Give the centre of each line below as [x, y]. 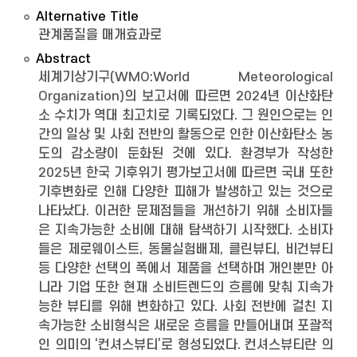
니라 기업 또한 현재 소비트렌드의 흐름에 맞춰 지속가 [186, 288]
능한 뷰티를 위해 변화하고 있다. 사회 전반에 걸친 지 [186, 307]
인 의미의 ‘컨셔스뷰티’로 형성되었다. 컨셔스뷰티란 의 [186, 345]
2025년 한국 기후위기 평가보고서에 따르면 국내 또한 [186, 173]
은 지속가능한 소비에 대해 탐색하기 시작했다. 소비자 [186, 230]
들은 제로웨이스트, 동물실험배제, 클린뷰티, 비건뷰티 [186, 249]
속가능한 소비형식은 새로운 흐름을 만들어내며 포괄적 [186, 326]
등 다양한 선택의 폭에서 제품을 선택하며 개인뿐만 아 [186, 269]
